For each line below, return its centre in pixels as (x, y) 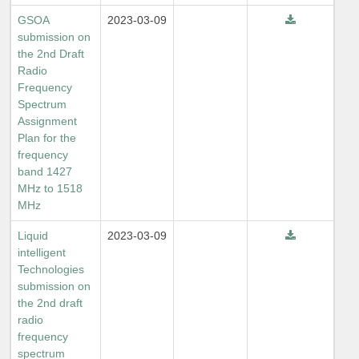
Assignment (47, 121)
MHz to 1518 (50, 188)
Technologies (51, 269)
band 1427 (45, 171)
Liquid (33, 236)
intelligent (42, 252)
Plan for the (47, 138)
